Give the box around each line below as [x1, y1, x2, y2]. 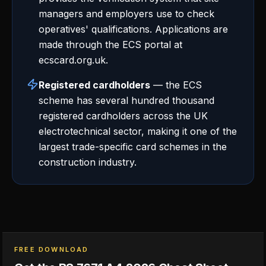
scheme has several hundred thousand [39, 94, 214, 106]
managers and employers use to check [39, 8, 214, 20]
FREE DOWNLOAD [14, 245, 89, 254]
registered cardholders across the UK [39, 110, 208, 122]
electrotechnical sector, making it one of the [39, 125, 237, 137]
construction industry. [39, 156, 137, 168]
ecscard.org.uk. [39, 54, 108, 66]
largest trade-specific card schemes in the [39, 141, 227, 153]
